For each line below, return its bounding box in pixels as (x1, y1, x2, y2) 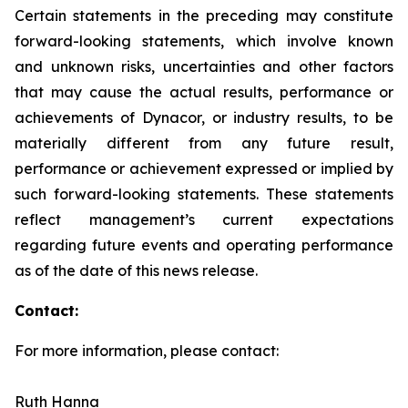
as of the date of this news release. (15, 261, 258, 280)
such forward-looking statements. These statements (15, 185, 393, 203)
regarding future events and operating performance (15, 236, 393, 254)
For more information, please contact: (15, 342, 279, 360)
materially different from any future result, (15, 134, 393, 152)
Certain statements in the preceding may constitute (15, 6, 393, 25)
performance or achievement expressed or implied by (15, 159, 393, 178)
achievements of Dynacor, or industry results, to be (15, 108, 393, 127)
